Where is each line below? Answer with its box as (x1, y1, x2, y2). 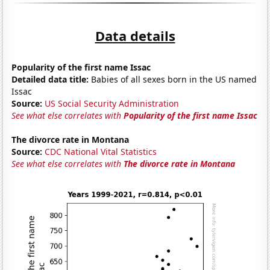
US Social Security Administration (45, 97, 180, 109)
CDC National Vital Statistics (45, 145, 157, 157)
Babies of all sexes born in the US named (89, 73, 257, 85)
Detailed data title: (11, 73, 89, 85)
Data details (95, 26, 175, 45)
